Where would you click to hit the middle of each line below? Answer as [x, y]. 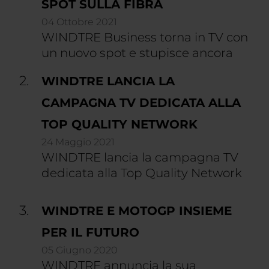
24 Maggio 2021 [78, 142]
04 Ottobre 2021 [79, 22]
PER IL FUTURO [90, 232]
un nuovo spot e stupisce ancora [137, 53]
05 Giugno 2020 [80, 250]
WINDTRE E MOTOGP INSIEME [137, 211]
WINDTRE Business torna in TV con [145, 37]
